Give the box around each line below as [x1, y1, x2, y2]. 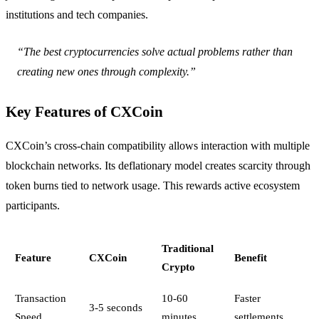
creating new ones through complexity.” [17, 65, 196, 78]
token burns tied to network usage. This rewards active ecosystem [6, 179, 300, 192]
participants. [6, 199, 60, 211]
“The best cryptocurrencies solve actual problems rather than [17, 45, 293, 58]
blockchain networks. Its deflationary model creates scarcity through [6, 159, 310, 172]
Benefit [234, 251, 267, 263]
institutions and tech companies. [6, 8, 148, 21]
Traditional [161, 241, 214, 254]
